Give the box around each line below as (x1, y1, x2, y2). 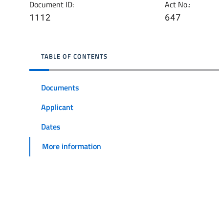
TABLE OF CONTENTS (41, 51, 108, 61)
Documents (41, 81, 79, 93)
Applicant (41, 101, 73, 113)
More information (42, 140, 101, 153)
